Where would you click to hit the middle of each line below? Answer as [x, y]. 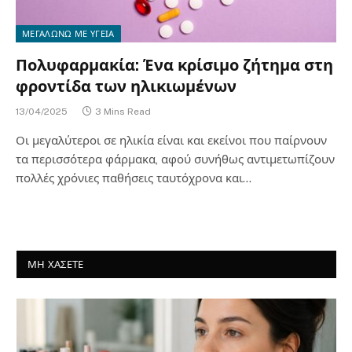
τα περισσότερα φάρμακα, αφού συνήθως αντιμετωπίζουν [175, 159]
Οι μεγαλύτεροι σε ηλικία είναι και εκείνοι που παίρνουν [171, 140]
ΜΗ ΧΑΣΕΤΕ [56, 264]
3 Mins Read [123, 112]
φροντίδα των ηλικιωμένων [126, 86]
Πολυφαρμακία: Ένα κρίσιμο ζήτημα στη [174, 65]
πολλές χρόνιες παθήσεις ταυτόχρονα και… [134, 178]
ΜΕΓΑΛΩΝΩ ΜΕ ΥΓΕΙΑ [68, 34]
